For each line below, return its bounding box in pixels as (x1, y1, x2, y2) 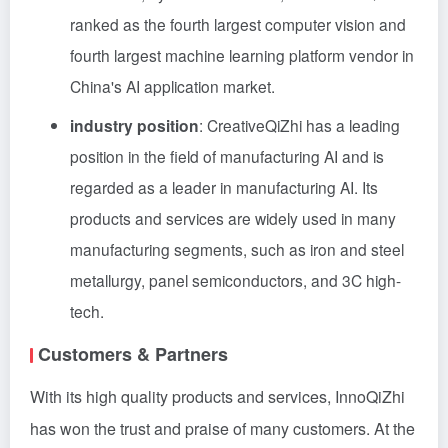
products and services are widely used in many (70, 207, 396, 229)
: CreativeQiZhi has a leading (199, 114, 400, 136)
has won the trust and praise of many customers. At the (30, 417, 415, 440)
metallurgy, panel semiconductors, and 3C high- (70, 269, 401, 291)
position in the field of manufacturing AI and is (70, 145, 384, 167)
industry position (70, 114, 199, 137)
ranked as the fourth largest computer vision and (70, 13, 406, 35)
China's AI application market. (70, 75, 275, 97)
